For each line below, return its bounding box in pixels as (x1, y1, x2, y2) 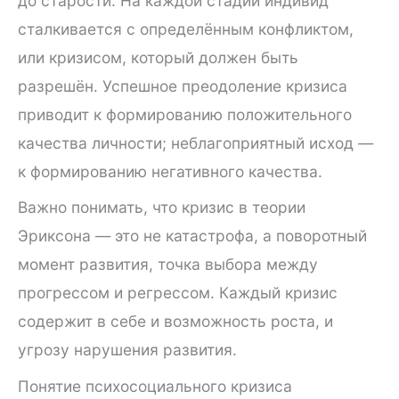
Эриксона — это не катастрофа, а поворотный (18, 226, 367, 246)
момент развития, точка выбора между (18, 255, 318, 274)
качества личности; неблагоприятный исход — (18, 133, 373, 152)
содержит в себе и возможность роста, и (18, 312, 333, 331)
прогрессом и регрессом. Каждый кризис (18, 283, 338, 303)
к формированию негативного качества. (18, 161, 322, 181)
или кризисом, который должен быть (18, 47, 298, 67)
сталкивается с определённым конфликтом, (18, 19, 354, 38)
